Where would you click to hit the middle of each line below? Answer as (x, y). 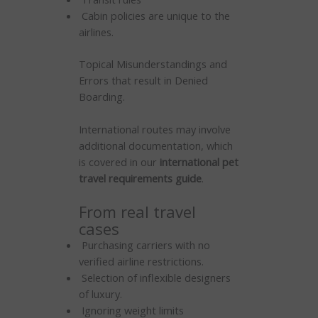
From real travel (137, 212)
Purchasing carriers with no (144, 245)
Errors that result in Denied (143, 80)
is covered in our (119, 161)
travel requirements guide (140, 178)
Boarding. (102, 96)
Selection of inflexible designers (154, 278)
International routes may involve (154, 129)
